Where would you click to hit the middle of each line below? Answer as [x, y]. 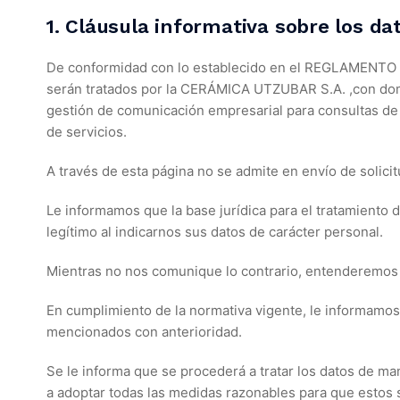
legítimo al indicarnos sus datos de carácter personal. [215, 232]
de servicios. [87, 132]
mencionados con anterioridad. [144, 332]
